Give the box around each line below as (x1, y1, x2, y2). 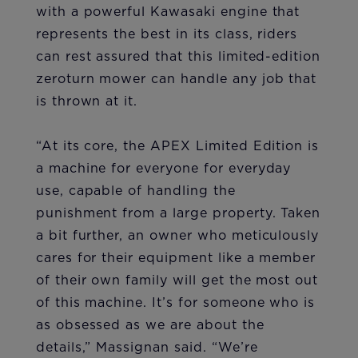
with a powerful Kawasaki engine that (35, 6, 300, 19)
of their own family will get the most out (35, 274, 319, 288)
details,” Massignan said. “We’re (35, 341, 258, 355)
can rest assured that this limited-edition (35, 50, 321, 64)
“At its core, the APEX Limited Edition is (35, 140, 320, 153)
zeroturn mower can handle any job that (35, 73, 317, 86)
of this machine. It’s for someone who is (35, 296, 316, 310)
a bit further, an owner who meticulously (35, 229, 320, 243)
